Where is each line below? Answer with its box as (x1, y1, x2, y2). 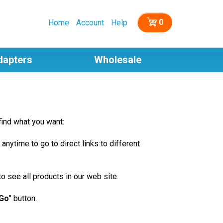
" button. (8, 194, 37, 203)
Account (76, 17, 104, 27)
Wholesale (94, 54, 141, 66)
